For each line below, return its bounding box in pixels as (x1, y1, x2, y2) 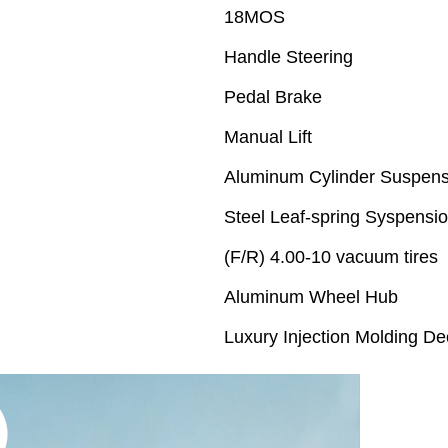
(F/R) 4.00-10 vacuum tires (224, 247, 438, 268)
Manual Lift (224, 127, 312, 148)
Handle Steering (224, 47, 353, 68)
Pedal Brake (224, 87, 322, 108)
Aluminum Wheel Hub (224, 287, 398, 308)
